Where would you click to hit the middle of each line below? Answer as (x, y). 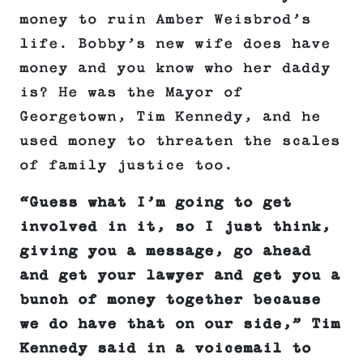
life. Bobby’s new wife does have (175, 44)
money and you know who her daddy (175, 68)
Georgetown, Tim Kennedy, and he (170, 117)
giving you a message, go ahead (165, 252)
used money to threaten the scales (180, 141)
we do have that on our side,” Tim (180, 325)
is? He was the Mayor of (131, 93)
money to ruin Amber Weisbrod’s (165, 20)
